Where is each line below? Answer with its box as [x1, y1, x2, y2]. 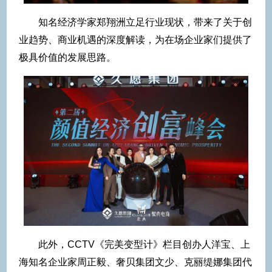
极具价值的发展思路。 [19, 52, 116, 63]
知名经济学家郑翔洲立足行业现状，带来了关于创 [38, 17, 252, 28]
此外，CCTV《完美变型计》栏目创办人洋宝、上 [38, 239, 250, 250]
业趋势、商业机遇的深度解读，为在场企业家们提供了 [19, 35, 252, 46]
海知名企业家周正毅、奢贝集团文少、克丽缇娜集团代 [19, 257, 252, 268]
